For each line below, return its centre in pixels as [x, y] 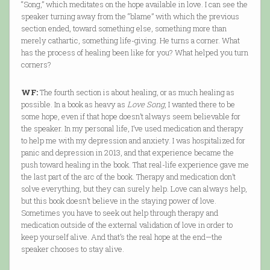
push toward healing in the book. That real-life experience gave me [135, 165]
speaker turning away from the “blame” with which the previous [130, 17]
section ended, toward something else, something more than [124, 29]
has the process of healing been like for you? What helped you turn [134, 53]
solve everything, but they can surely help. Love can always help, [134, 189]
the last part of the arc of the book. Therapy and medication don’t [128, 177]
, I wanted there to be [199, 105]
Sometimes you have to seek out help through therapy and [119, 213]
